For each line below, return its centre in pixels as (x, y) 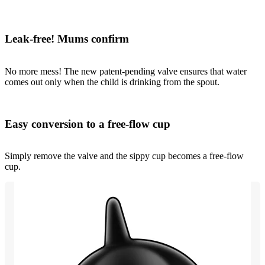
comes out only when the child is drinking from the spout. (112, 82)
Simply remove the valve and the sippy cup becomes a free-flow (124, 156)
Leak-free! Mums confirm (67, 39)
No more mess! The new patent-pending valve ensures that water (126, 71)
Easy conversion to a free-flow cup (88, 124)
